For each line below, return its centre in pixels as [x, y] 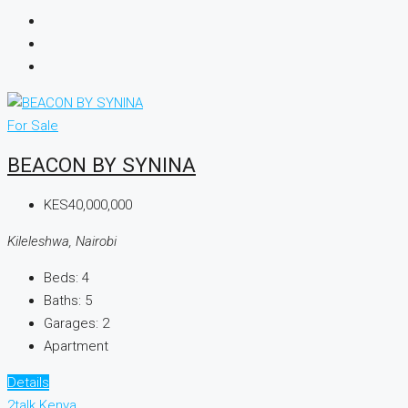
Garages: [71, 324]
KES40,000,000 [88, 205]
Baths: [62, 301]
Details [28, 383]
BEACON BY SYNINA [102, 165]
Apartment [76, 347]
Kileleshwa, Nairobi [62, 242]
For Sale [33, 125]
